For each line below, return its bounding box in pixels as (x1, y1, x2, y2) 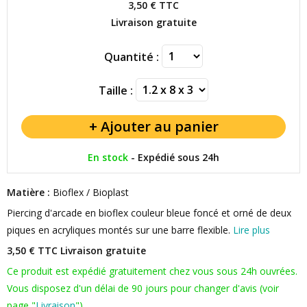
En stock (88, 151, 128, 164)
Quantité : (104, 49, 159, 64)
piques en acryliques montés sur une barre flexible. (7, 223, 233, 236)
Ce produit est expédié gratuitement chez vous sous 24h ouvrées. (7, 265, 297, 278)
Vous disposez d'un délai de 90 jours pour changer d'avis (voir (7, 282, 279, 295)
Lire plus (233, 223, 270, 236)
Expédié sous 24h (138, 151, 219, 164)
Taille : (99, 83, 133, 98)
